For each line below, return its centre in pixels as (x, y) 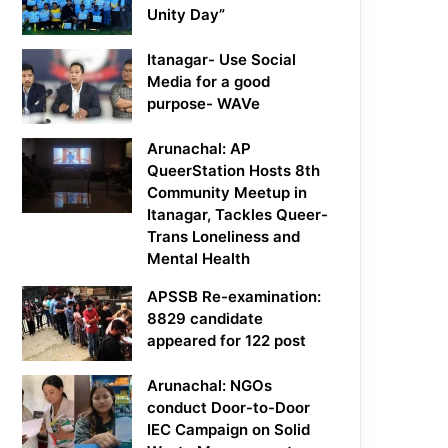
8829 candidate (205, 319)
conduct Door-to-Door (229, 408)
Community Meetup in (227, 193)
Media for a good (209, 82)
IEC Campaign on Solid (229, 430)
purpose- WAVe (204, 104)
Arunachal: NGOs (210, 386)
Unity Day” (186, 15)
